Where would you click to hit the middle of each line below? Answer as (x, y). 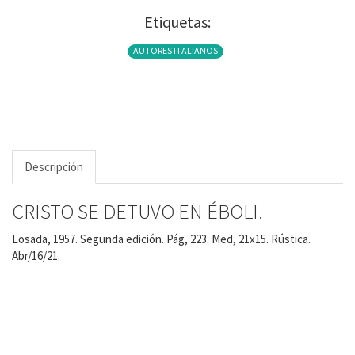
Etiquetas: (177, 22)
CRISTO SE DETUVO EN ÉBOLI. (137, 211)
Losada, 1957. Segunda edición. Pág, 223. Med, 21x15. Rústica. (161, 239)
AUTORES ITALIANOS (176, 51)
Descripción (54, 166)
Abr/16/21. (36, 256)
